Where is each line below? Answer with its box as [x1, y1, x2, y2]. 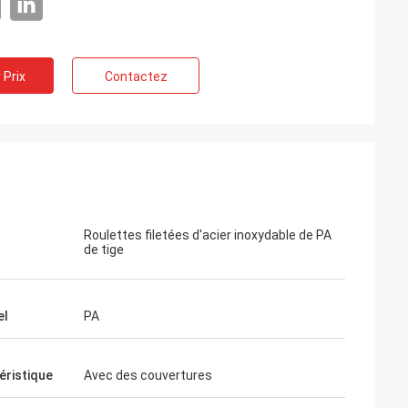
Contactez [104, 69, 168, 84]
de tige [84, 242, 124, 257]
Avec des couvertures [84, 368, 212, 382]
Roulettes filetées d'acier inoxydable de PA [84, 228, 331, 242]
